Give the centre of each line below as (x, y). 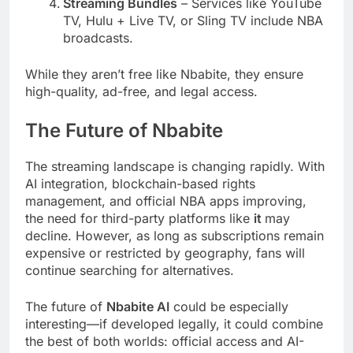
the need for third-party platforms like (139, 219)
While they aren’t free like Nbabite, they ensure (164, 74)
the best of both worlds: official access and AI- (165, 342)
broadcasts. (98, 38)
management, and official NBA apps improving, (166, 201)
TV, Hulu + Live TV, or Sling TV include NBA (193, 21)
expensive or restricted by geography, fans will (165, 253)
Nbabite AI (138, 307)
